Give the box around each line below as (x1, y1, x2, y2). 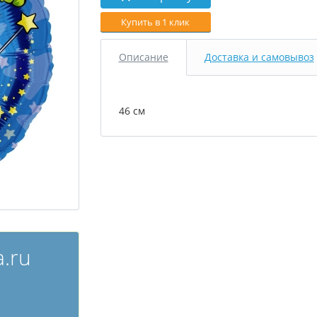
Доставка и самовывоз (204, 50, 314, 64)
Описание (118, 50, 168, 64)
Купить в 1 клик (121, 16, 190, 28)
